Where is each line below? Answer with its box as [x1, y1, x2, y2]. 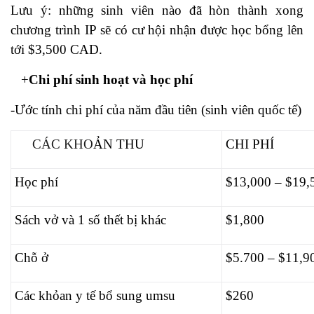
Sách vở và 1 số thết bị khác [15, 212, 166, 227]
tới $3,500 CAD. [11, 42, 102, 57]
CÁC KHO [15, 137, 93, 151]
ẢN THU [93, 137, 144, 151]
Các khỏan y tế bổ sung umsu [15, 288, 175, 303]
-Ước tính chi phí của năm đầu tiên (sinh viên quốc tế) [11, 102, 301, 117]
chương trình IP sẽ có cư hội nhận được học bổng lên [11, 22, 303, 37]
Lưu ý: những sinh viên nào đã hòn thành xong [11, 3, 303, 18]
